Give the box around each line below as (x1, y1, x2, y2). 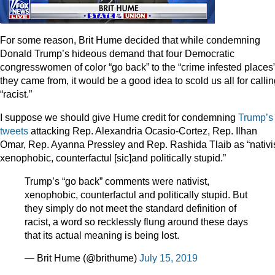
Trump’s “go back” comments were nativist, (25, 175, 209, 187)
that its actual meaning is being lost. (25, 229, 179, 241)
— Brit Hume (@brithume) (25, 252, 139, 264)
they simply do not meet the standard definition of (25, 202, 236, 214)
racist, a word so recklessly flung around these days (25, 215, 248, 227)
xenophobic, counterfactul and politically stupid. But (25, 188, 247, 200)
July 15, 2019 (139, 252, 198, 264)
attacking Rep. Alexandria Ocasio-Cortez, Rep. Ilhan (28, 125, 257, 137)
